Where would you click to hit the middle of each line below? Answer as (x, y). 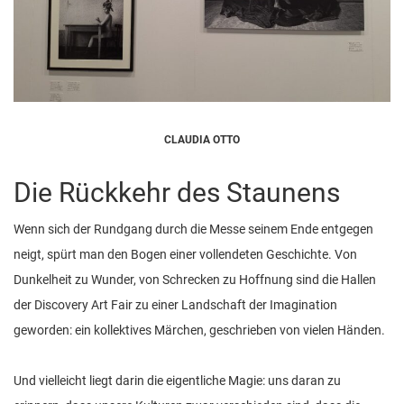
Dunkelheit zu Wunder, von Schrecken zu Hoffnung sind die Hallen (195, 280)
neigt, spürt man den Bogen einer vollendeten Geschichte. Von (185, 255)
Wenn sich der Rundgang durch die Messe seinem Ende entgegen (193, 230)
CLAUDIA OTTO (202, 140)
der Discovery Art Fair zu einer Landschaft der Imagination (175, 305)
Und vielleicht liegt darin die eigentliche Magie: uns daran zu (177, 381)
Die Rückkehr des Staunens (177, 193)
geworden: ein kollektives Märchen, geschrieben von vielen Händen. (199, 331)
